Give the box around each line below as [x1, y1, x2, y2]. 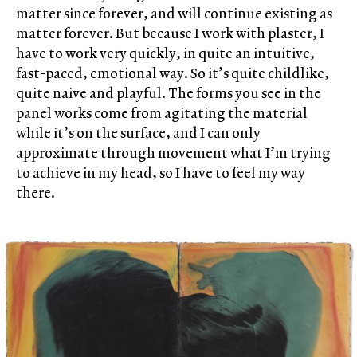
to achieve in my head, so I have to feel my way [16, 162, 305, 182]
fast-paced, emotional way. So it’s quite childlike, [16, 62, 329, 83]
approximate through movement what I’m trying [16, 142, 331, 163]
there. [16, 182, 55, 202]
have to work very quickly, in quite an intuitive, [16, 42, 315, 63]
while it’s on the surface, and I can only [16, 122, 261, 143]
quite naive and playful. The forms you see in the [16, 82, 321, 103]
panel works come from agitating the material [16, 102, 308, 123]
